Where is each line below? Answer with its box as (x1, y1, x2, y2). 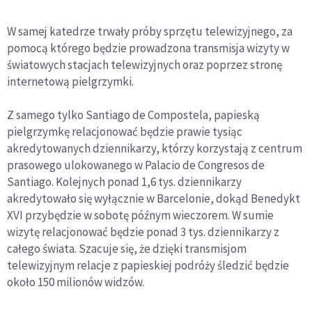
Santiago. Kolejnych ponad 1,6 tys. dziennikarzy (7, 173, 242, 189)
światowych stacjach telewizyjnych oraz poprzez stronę (7, 56, 282, 72)
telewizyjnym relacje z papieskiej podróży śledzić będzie (7, 257, 289, 273)
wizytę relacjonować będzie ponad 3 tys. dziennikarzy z (7, 224, 279, 240)
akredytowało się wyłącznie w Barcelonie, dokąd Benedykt (7, 190, 300, 206)
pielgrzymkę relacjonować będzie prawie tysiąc (7, 123, 242, 139)
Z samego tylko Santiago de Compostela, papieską (7, 107, 260, 123)
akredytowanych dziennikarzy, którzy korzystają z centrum (7, 140, 302, 156)
